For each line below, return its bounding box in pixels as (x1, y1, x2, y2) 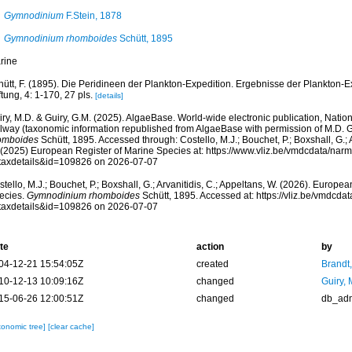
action (196, 241, 224, 252)
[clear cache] (47, 322, 94, 331)
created (196, 258, 229, 269)
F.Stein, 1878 (63, 10, 122, 21)
